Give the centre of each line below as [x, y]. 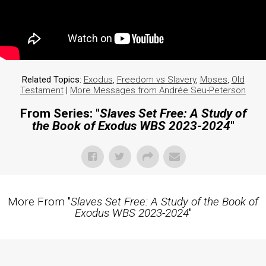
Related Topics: [51, 80]
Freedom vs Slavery [156, 80]
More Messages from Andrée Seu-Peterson [158, 91]
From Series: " [60, 114]
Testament [42, 91]
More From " [39, 202]
